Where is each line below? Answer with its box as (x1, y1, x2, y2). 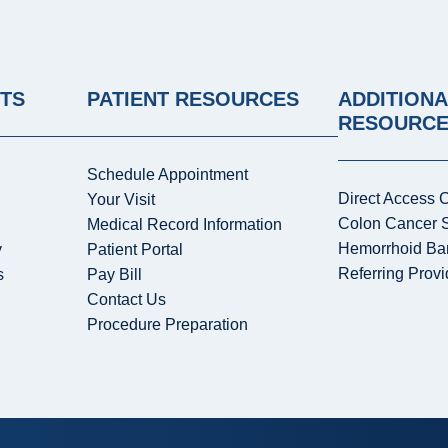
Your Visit (87, 191, 156, 209)
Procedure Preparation (87, 316, 249, 334)
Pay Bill (87, 266, 143, 284)
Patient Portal (87, 241, 184, 259)
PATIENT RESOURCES (87, 88, 300, 111)
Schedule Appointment (87, 166, 249, 184)
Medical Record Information (87, 216, 283, 234)
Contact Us (87, 291, 167, 309)
